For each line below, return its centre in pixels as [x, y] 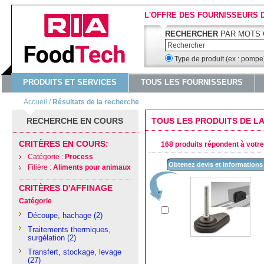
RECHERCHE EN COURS [75, 121]
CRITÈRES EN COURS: [64, 144]
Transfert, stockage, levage [75, 252]
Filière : [40, 167]
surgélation [47, 238]
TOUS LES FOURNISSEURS [192, 82]
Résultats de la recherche [96, 102]
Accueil [35, 102]
